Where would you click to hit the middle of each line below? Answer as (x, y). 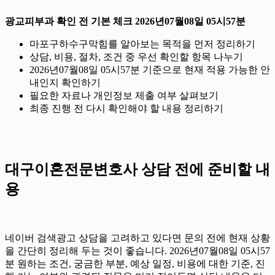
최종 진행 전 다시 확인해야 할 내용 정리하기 (126, 108)
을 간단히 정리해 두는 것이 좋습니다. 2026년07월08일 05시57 (137, 250)
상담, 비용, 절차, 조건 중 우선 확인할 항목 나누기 (136, 56)
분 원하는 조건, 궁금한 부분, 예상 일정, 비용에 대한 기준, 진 (135, 263)
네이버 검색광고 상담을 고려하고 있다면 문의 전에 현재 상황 (137, 238)
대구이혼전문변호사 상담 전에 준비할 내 (137, 169)
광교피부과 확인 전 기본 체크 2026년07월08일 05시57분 (125, 21)
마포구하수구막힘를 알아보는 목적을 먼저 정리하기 (142, 44)
